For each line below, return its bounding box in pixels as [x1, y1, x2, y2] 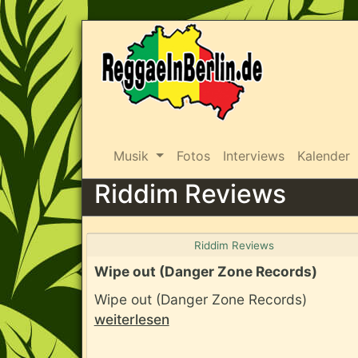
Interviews [222, 148, 284, 164]
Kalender [296, 148, 350, 164]
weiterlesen [93, 310, 169, 328]
